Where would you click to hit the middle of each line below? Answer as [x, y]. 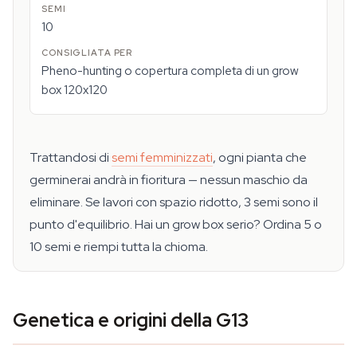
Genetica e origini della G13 [131, 320]
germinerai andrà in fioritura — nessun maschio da [169, 180]
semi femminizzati [162, 157]
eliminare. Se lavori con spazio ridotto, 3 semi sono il [174, 202]
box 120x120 [75, 90]
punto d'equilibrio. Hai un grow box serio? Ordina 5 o [176, 224]
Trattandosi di [71, 157]
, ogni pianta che [260, 157]
